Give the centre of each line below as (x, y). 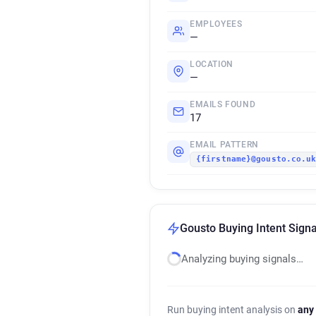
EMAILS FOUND (223, 104)
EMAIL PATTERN (224, 145)
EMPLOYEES (216, 24)
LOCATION (212, 64)
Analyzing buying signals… (242, 259)
